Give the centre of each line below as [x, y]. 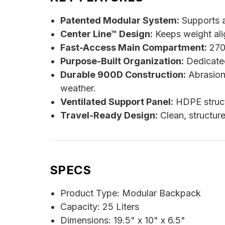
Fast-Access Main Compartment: [133, 48]
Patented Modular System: [120, 21]
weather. [78, 88]
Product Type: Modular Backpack [130, 193]
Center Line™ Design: [106, 34]
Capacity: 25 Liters [99, 207]
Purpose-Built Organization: [122, 61]
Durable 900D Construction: [123, 75]
